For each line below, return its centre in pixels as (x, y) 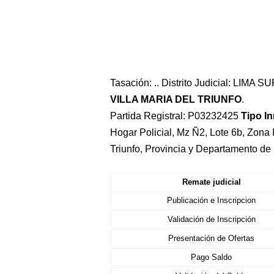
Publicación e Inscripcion (211, 200)
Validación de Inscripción (211, 219)
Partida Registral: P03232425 (176, 116)
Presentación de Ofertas (211, 238)
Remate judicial (211, 182)
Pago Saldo (211, 257)
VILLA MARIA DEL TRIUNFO (176, 99)
